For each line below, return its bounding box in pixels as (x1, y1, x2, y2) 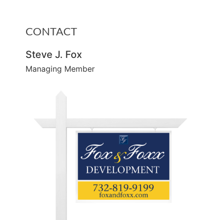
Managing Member (26, 64, 95, 74)
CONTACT (26, 25, 78, 38)
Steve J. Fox (26, 49, 82, 60)
